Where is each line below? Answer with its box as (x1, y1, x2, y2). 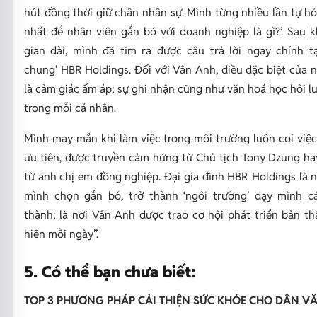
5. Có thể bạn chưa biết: (23, 261, 200, 282)
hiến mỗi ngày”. (23, 226, 101, 241)
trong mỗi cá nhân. (23, 100, 116, 115)
